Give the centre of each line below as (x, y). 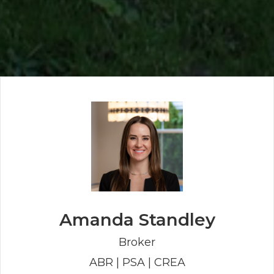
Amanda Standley (137, 219)
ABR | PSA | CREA (137, 262)
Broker (137, 242)
